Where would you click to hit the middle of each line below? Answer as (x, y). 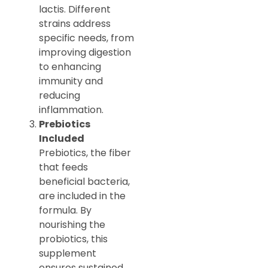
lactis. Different (75, 10)
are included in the (82, 196)
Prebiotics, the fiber (85, 153)
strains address (75, 24)
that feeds (63, 167)
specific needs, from (86, 38)
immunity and (71, 81)
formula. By (65, 211)
